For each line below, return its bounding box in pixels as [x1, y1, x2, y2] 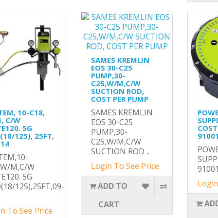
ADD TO [98, 181, 128, 192]
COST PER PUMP [91, 94, 148, 104]
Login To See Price [91, 161, 159, 172]
